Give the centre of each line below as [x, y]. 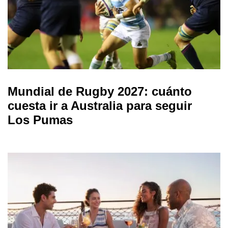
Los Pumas [40, 120]
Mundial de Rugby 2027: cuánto [100, 91]
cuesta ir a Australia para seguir [100, 105]
